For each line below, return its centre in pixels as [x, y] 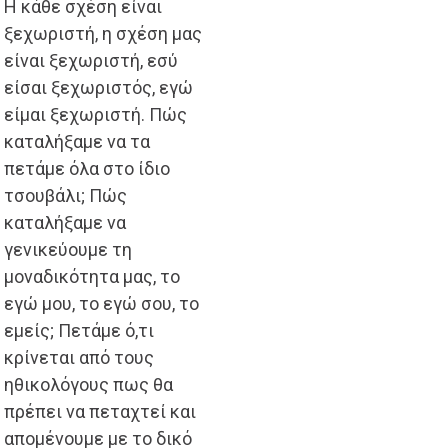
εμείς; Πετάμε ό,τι [79, 331]
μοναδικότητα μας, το [92, 277]
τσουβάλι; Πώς [65, 196]
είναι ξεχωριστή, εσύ [91, 61]
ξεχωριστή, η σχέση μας [103, 34]
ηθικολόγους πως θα [88, 385]
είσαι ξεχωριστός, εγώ [98, 88]
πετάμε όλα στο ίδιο [87, 169]
